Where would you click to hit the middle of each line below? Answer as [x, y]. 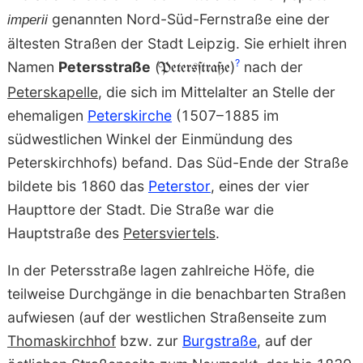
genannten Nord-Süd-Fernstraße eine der [188, 19]
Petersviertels [169, 233]
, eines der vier [260, 186]
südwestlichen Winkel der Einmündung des [149, 139]
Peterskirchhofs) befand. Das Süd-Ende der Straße [177, 162]
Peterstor [179, 186]
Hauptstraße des [65, 233]
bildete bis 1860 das [77, 186]
